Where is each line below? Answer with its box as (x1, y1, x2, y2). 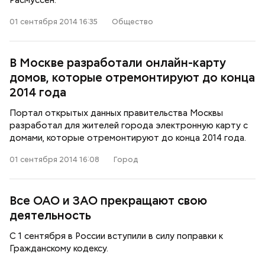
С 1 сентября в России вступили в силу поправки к (9, 230, 223, 242)
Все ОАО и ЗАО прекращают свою (9, 193, 207, 208)
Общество (112, 17, 153, 27)
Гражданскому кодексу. (9, 243, 108, 254)
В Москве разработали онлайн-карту (9, 55, 226, 70)
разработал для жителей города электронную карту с (9, 119, 248, 131)
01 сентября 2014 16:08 (9, 154, 99, 164)
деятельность (9, 208, 91, 223)
